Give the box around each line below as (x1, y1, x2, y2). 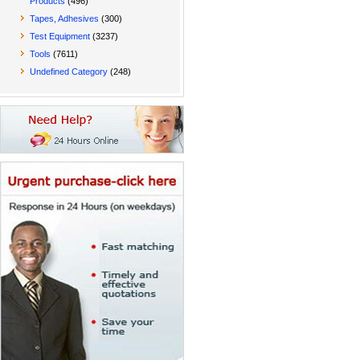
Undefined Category (30, 67, 108, 76)
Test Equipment (30, 31, 90, 41)
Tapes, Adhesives (30, 14, 99, 23)
